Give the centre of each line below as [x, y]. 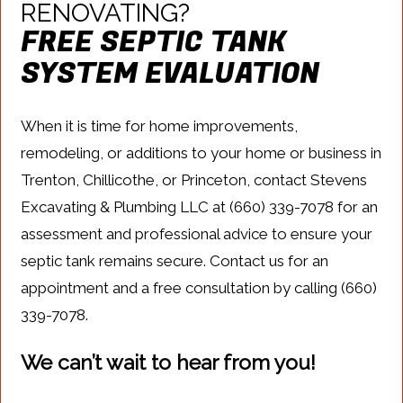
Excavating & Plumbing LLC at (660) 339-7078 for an [200, 207]
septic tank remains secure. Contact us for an [175, 261]
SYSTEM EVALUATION [170, 75]
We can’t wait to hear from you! [169, 363]
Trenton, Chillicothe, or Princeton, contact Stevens [194, 180]
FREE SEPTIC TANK [154, 43]
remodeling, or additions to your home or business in [201, 153]
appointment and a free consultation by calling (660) [199, 288]
